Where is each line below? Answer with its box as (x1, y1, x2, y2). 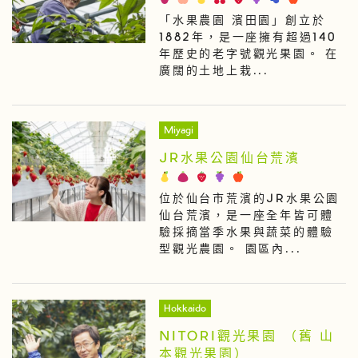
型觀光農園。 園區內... (158, 244, 302, 256)
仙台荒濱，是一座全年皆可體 (158, 210, 334, 222)
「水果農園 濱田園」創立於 (158, 15, 326, 27)
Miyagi (163, 125, 193, 136)
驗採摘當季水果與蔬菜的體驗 (158, 227, 334, 239)
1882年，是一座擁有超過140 (158, 32, 337, 44)
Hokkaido (163, 304, 206, 314)
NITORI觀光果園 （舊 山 (158, 330, 335, 344)
